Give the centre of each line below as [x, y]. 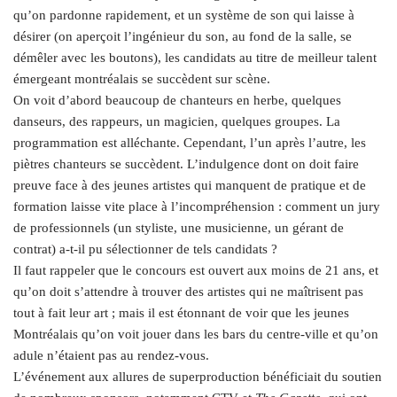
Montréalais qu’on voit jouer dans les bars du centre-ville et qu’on [196, 334]
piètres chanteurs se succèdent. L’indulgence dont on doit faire [186, 163]
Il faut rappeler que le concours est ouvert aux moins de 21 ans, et [196, 270]
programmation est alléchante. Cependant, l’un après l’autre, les [190, 142]
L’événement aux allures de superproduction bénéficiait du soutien [198, 376]
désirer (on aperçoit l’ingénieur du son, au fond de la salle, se [183, 36]
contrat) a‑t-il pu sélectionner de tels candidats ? [145, 249]
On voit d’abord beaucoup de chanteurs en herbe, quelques [177, 100]
